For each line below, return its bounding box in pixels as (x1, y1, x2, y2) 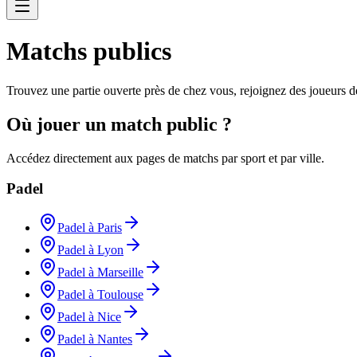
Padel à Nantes (57, 332, 132, 346)
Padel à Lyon (57, 243, 124, 257)
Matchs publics (6, 37, 171, 66)
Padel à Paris (57, 221, 122, 234)
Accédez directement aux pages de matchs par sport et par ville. (6, 151, 324, 165)
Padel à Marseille (57, 265, 143, 279)
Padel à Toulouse (57, 288, 143, 301)
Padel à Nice (57, 310, 121, 324)
